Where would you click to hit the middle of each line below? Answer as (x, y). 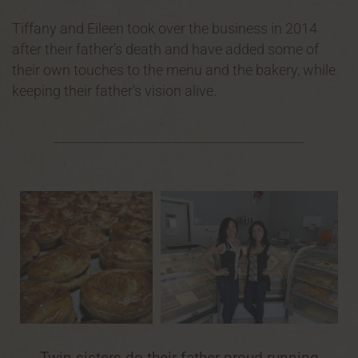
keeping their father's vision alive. (114, 91)
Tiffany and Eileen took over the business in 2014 (165, 28)
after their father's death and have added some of (165, 49)
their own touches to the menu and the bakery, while (174, 70)
